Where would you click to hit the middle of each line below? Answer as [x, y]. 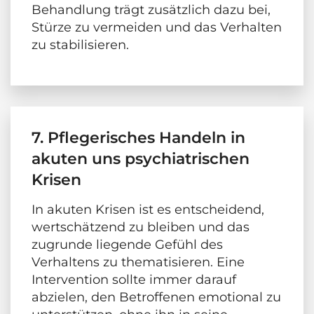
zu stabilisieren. [80, 45]
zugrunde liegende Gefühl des [127, 245]
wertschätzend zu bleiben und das [141, 227]
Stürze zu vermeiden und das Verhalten [157, 28]
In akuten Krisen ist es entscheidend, [148, 210]
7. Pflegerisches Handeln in [138, 138]
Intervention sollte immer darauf [134, 280]
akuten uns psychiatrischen [141, 159]
